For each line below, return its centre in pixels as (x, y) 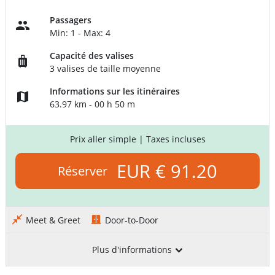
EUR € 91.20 (167, 171)
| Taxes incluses (172, 139)
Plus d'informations (133, 250)
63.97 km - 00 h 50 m (93, 104)
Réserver (84, 171)
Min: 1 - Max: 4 (80, 33)
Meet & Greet (53, 220)
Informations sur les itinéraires (115, 91)
